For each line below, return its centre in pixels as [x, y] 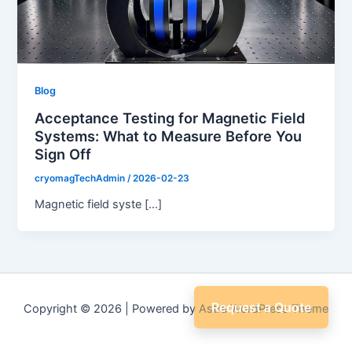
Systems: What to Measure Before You [169, 136]
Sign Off [63, 154]
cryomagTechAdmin [81, 178]
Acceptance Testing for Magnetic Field [170, 117]
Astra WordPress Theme [264, 309]
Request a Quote [261, 307]
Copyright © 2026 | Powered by [111, 309]
